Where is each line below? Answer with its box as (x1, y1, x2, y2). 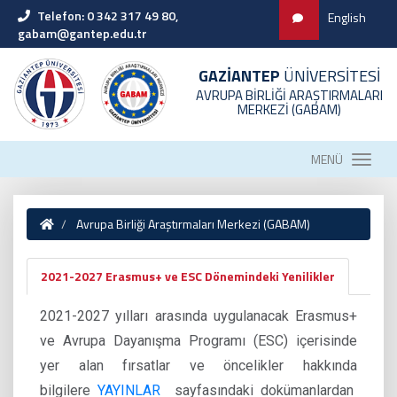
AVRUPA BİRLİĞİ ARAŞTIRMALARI (196, 85, 383, 105)
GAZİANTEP (198, 64, 280, 88)
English (328, 8, 366, 27)
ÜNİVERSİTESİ (280, 64, 380, 88)
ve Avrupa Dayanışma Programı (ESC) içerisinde (40, 332, 357, 349)
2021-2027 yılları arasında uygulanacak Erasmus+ (40, 307, 357, 324)
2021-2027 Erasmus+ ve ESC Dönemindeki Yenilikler (41, 267, 335, 285)
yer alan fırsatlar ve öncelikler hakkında (40, 357, 357, 374)
